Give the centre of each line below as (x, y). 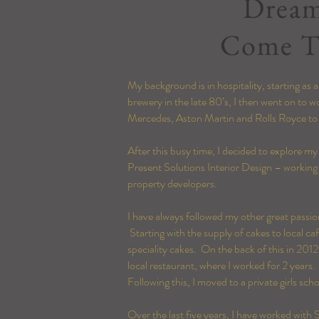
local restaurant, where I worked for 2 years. (221, 265)
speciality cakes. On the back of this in (212, 249)
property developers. (174, 183)
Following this (157, 282)
